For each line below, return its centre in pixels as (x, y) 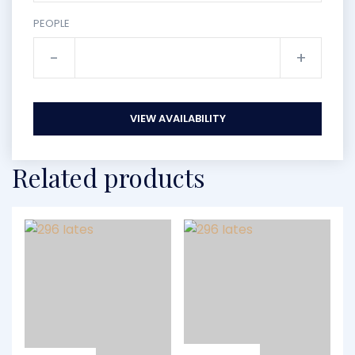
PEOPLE (52, 23)
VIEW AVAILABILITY (177, 118)
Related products (109, 177)
